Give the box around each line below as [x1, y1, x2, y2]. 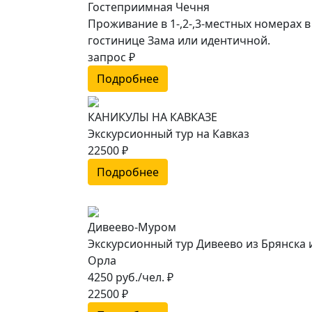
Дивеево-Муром [88, 219, 176, 235]
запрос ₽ [88, 49, 135, 65]
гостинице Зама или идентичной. [88, 33, 270, 49]
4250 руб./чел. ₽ [88, 270, 173, 286]
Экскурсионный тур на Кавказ [88, 126, 249, 142]
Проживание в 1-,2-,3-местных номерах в [88, 16, 311, 32]
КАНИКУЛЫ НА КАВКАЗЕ [88, 109, 217, 125]
